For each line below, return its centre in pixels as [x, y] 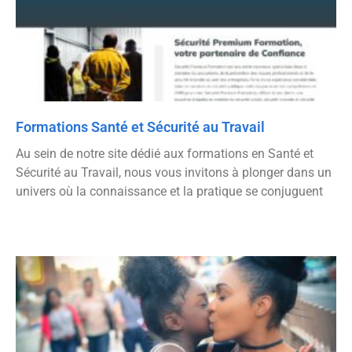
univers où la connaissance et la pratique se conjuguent [169, 192]
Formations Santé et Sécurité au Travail [140, 127]
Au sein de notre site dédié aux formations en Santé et [165, 154]
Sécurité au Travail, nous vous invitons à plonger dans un [174, 173]
